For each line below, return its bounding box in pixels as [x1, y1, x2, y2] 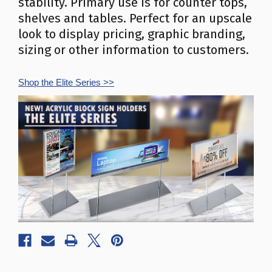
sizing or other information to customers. [18, 42, 249, 57]
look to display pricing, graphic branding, [18, 27, 245, 41]
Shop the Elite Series [18, 77, 101, 87]
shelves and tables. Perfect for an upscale [18, 11, 252, 25]
